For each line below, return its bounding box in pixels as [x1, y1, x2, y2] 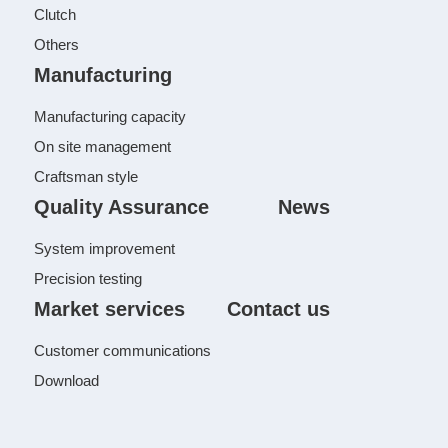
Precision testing [34, 270, 143, 287]
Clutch [34, 6, 77, 23]
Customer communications [34, 342, 212, 359]
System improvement [34, 240, 176, 257]
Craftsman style [34, 168, 139, 185]
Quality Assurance [34, 196, 210, 218]
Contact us [227, 298, 331, 320]
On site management [34, 138, 172, 155]
